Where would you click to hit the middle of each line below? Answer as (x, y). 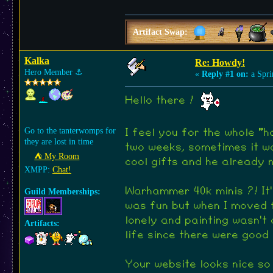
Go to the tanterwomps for (70, 131)
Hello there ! (163, 101)
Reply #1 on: (225, 74)
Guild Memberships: (62, 192)
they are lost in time (59, 142)
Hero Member (50, 72)
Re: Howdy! (220, 62)
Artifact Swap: (161, 32)
